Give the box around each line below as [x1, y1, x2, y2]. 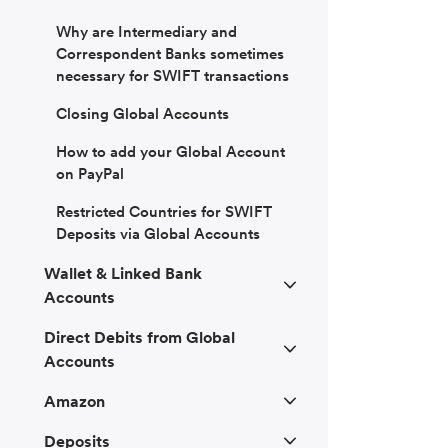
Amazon [44, 391, 105, 412]
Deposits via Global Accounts [56, 224, 260, 244]
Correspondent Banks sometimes [56, 44, 284, 64]
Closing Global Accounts [56, 104, 229, 124]
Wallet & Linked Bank [44, 263, 202, 284]
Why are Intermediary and [56, 22, 237, 42]
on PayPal [56, 164, 124, 184]
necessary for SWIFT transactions [56, 66, 289, 86]
